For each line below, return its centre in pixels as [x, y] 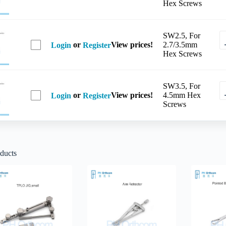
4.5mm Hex [182, 95]
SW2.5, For [181, 35]
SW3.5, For [181, 86]
